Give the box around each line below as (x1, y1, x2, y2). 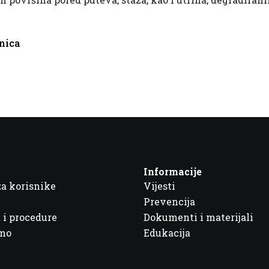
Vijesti (143, 180, 175, 193)
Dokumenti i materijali (143, 211, 253, 224)
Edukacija (143, 226, 190, 240)
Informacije (143, 165, 202, 178)
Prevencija (143, 195, 195, 208)
